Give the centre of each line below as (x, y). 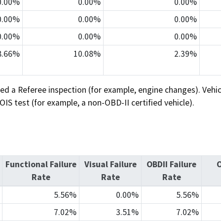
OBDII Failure (171, 164)
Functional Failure (41, 164)
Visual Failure (110, 164)
